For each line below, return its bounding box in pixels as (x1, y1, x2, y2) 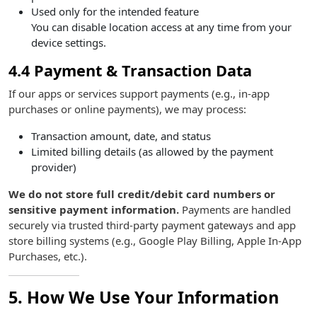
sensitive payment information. (8, 202, 179, 217)
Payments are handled (179, 202, 291, 217)
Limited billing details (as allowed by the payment (31, 144, 273, 158)
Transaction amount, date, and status (31, 129, 211, 143)
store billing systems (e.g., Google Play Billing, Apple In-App (8, 234, 301, 248)
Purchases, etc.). (8, 249, 87, 263)
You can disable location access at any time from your (31, 20, 292, 34)
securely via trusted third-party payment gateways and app (8, 218, 296, 232)
